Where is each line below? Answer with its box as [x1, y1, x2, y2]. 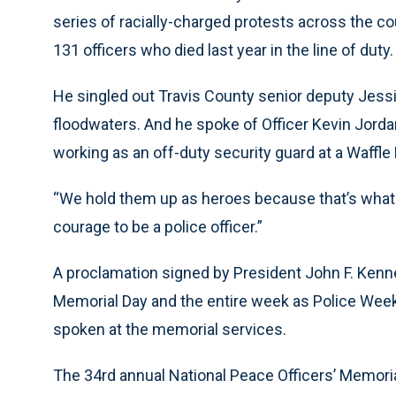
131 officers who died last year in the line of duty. [53, 41, 393, 60]
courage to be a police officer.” [53, 217, 263, 237]
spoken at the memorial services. [53, 320, 286, 339]
